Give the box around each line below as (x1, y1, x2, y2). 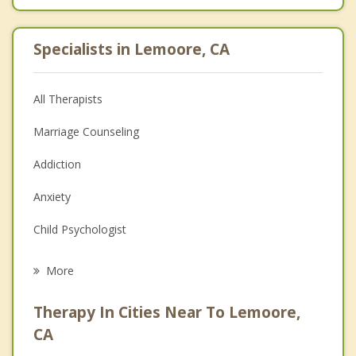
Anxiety (33, 188, 71, 204)
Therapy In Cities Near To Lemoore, (33, 301, 300, 323)
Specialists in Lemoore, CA (33, 38, 230, 60)
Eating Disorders (33, 253, 118, 269)
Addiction (33, 156, 81, 172)
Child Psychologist (33, 221, 126, 237)
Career (33, 286, 68, 302)
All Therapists (33, 91, 103, 106)
